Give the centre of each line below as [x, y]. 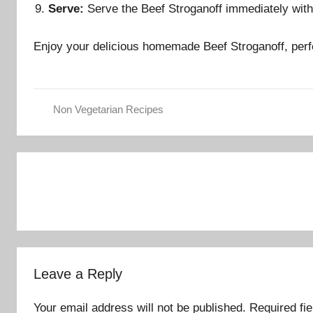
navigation [61, 190]
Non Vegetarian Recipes [108, 110]
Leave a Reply [78, 274]
